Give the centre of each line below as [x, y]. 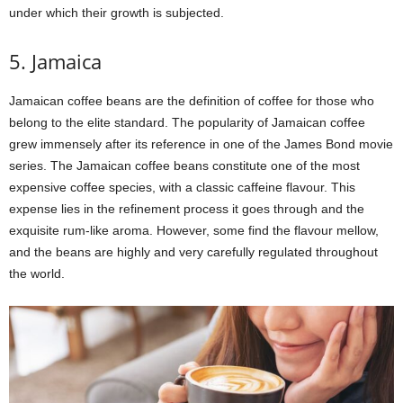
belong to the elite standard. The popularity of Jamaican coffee [187, 122]
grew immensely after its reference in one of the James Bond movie [201, 143]
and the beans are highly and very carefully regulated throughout [193, 251]
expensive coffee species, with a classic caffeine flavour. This [182, 187]
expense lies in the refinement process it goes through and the [187, 208]
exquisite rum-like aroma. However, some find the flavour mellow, [194, 230]
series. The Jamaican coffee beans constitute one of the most [184, 165]
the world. [37, 273]
